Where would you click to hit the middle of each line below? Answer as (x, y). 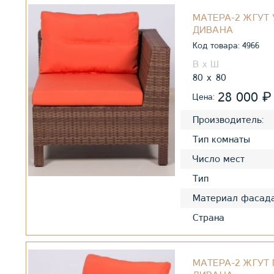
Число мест (219, 159)
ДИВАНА (213, 30)
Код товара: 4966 (226, 45)
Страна (209, 217)
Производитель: (228, 120)
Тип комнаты (221, 139)
